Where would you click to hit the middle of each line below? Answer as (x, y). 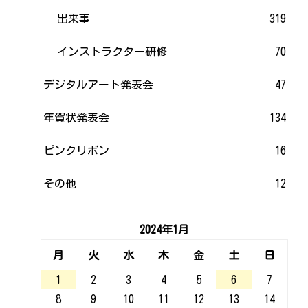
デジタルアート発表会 (99, 84)
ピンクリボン (77, 150)
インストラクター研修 (112, 51)
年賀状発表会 (77, 117)
